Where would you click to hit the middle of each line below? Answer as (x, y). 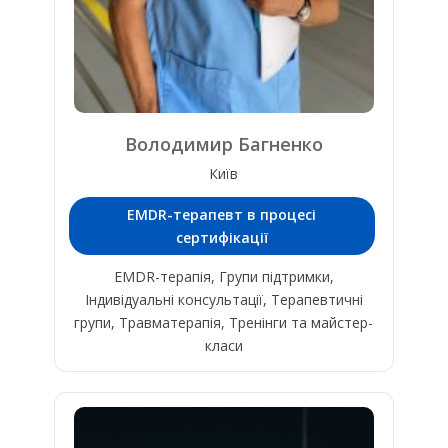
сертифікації (221, 237)
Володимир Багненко (223, 143)
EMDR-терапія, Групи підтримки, (223, 276)
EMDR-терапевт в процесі (222, 214)
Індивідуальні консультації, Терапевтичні (223, 299)
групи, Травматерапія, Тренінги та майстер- (224, 322)
